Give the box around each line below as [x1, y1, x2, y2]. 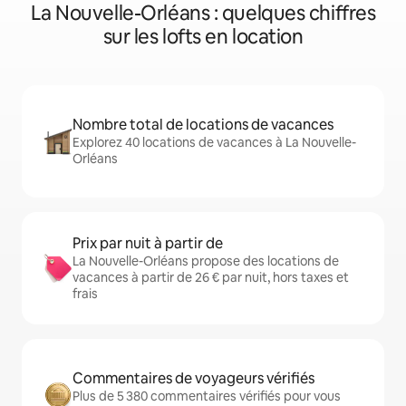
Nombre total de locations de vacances [72, 115, 333, 134]
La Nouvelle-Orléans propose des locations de [72, 253, 339, 269]
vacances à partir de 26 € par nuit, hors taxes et [72, 269, 349, 285]
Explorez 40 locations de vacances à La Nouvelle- [72, 134, 356, 150]
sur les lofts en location [102, 24, 304, 50]
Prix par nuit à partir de [72, 234, 223, 253]
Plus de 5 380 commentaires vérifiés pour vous [72, 388, 341, 404]
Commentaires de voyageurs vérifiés [72, 369, 314, 388]
